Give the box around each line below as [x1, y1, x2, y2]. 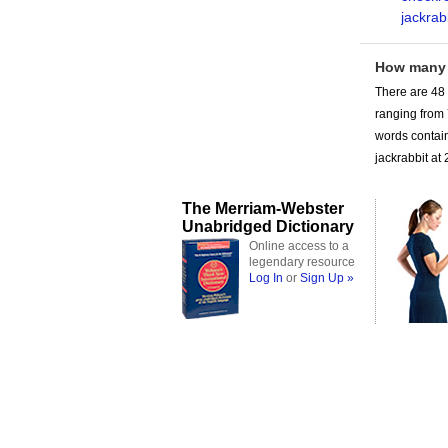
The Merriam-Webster [182, 199, 344, 217]
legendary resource [249, 255, 355, 269]
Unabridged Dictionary [182, 217, 354, 235]
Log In [249, 271, 283, 285]
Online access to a [249, 239, 349, 253]
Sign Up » [300, 271, 354, 285]
